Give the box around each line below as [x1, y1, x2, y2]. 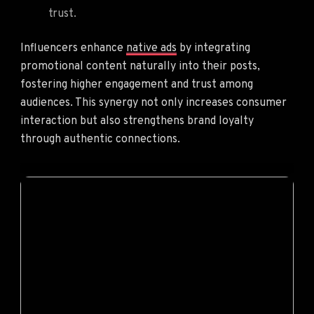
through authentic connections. [20, 132, 180, 146]
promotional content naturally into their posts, [20, 59, 260, 74]
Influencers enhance [20, 41, 126, 55]
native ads [126, 41, 177, 55]
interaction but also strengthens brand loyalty [20, 114, 254, 128]
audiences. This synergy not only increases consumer [20, 95, 287, 110]
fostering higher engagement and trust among [20, 77, 253, 92]
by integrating [177, 41, 250, 55]
